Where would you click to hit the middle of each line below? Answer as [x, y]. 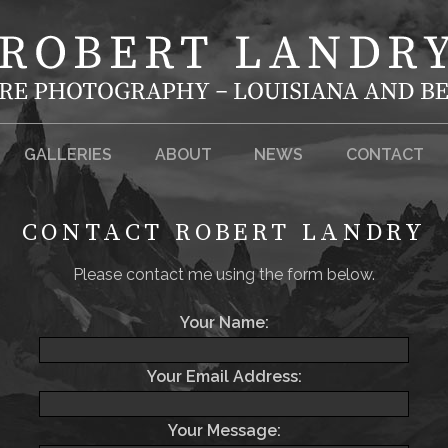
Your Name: [224, 322]
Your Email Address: [224, 376]
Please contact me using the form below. [224, 274]
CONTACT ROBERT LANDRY [224, 233]
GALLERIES [68, 154]
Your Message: [224, 430]
